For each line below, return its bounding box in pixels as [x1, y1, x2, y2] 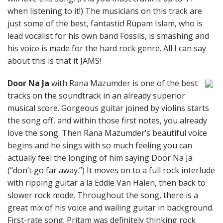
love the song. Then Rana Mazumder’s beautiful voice [7, 127, 207, 138]
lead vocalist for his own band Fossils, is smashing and [7, 30, 209, 41]
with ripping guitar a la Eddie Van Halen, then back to [7, 177, 206, 188]
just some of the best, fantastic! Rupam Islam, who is [7, 18, 203, 29]
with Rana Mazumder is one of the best [49, 78, 198, 89]
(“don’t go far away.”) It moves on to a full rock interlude [7, 165, 215, 176]
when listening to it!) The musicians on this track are [7, 5, 202, 16]
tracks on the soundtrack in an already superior [7, 90, 185, 101]
